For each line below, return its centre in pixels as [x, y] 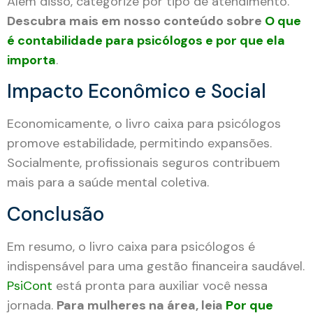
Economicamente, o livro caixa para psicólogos [144, 124]
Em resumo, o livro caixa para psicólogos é [131, 246]
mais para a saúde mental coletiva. [108, 183]
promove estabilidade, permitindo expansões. [139, 144]
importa [31, 60]
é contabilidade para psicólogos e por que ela [146, 40]
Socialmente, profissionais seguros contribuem [144, 163]
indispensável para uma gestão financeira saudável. [156, 266]
